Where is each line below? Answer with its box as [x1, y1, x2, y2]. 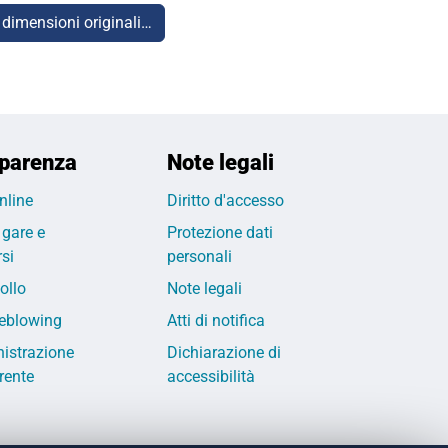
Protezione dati [167, 223, 274, 243]
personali [167, 247, 233, 267]
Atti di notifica [167, 311, 266, 331]
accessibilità [167, 367, 256, 387]
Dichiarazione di [167, 343, 282, 363]
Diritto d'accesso [167, 191, 285, 211]
